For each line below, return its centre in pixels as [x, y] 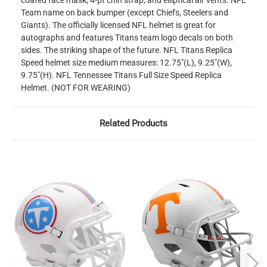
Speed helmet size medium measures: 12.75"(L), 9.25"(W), [126, 63]
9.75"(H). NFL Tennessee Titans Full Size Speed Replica [121, 75]
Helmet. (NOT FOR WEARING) [76, 88]
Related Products [133, 124]
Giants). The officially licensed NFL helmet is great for [118, 25]
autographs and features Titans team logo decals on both [127, 38]
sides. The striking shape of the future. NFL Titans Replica [127, 50]
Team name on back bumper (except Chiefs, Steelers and [125, 13]
